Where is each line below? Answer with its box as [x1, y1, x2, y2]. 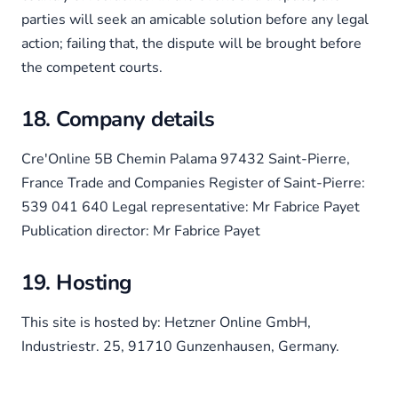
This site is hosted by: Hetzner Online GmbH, [21, 313, 311, 332]
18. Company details [21, 105, 215, 133]
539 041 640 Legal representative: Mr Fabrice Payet [21, 197, 360, 217]
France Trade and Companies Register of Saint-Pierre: [21, 173, 365, 193]
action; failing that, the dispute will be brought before [21, 34, 362, 53]
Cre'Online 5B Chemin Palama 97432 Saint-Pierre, [21, 149, 350, 169]
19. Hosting [21, 268, 132, 297]
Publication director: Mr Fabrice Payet [21, 221, 260, 241]
